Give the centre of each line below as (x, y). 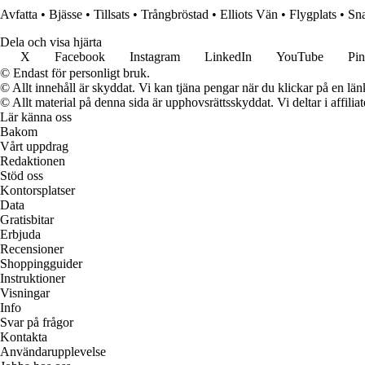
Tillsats (112, 15)
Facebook (80, 57)
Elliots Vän (249, 15)
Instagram (155, 57)
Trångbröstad (175, 15)
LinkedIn (228, 57)
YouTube (300, 57)
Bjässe (66, 15)
